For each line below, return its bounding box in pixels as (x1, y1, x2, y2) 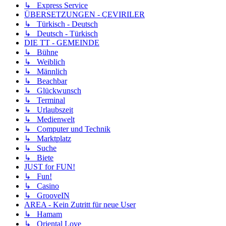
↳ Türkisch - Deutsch (24, 19, 98, 28)
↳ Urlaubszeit (24, 105, 73, 114)
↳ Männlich (24, 67, 67, 76)
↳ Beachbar (24, 76, 67, 85)
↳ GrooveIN (24, 191, 70, 200)
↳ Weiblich (24, 57, 65, 66)
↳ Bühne (24, 47, 58, 56)
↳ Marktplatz (24, 134, 71, 143)
